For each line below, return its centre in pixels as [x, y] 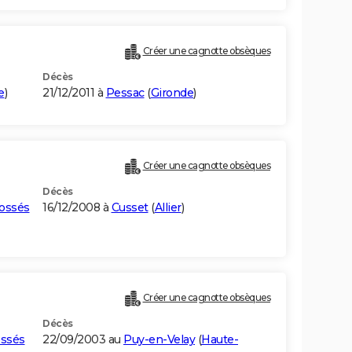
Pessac [125, 93]
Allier [168, 208]
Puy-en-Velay [159, 340]
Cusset [130, 208]
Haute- [220, 340]
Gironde [172, 93]
